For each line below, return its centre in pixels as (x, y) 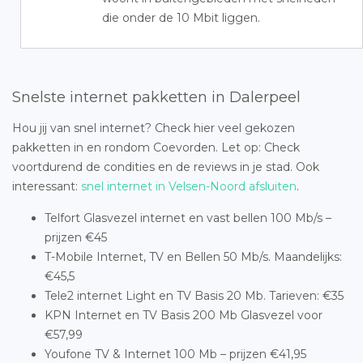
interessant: (47, 186)
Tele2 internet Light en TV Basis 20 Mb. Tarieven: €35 (194, 296)
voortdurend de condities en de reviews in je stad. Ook (166, 167)
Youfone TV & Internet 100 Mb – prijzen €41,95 (175, 354)
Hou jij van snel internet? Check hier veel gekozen (154, 128)
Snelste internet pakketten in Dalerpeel (156, 97)
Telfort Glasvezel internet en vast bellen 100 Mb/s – (188, 218)
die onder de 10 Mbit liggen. (181, 18)
